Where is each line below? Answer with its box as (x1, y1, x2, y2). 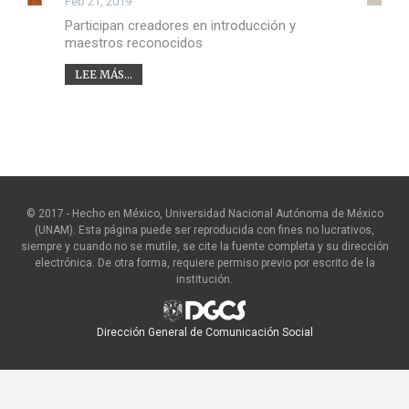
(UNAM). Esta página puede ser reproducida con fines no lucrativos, (35, 223, 374, 236)
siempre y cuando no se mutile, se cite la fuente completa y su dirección (20, 239, 389, 253)
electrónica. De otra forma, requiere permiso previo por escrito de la (34, 256, 375, 269)
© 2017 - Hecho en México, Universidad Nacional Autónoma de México (26, 206, 383, 220)
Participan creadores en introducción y (64, 16, 296, 34)
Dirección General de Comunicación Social (96, 325, 313, 339)
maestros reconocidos (64, 34, 203, 51)
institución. (176, 272, 233, 286)
